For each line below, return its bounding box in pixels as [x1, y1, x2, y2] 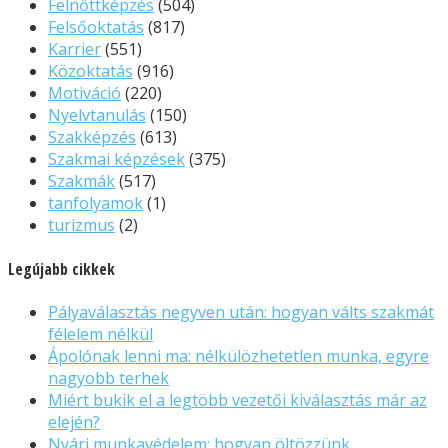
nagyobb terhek [48, 366, 169, 389]
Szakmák [48, 170, 115, 193]
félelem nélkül [48, 322, 153, 345]
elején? [48, 410, 100, 433]
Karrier [48, 38, 101, 61]
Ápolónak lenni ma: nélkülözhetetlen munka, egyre [48, 344, 429, 367]
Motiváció [48, 82, 121, 105]
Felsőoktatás [48, 16, 144, 39]
